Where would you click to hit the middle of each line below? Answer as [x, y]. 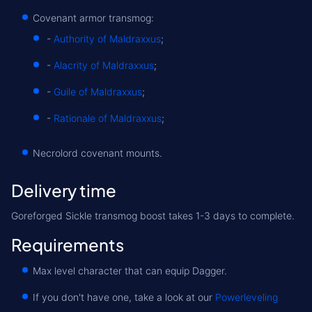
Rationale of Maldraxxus [108, 118]
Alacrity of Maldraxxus [104, 65]
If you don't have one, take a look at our [124, 297]
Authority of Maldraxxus [107, 39]
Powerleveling [247, 297]
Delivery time [64, 190]
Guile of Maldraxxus [98, 92]
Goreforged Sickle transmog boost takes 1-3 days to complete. [153, 216]
